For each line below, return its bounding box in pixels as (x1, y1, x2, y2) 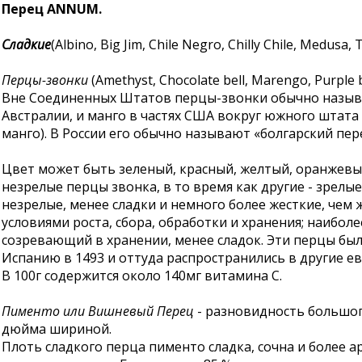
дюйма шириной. (2, 320, 112, 338)
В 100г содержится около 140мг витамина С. (2, 267, 282, 284)
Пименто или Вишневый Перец (2, 302, 194, 320)
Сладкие (2, 36, 51, 53)
